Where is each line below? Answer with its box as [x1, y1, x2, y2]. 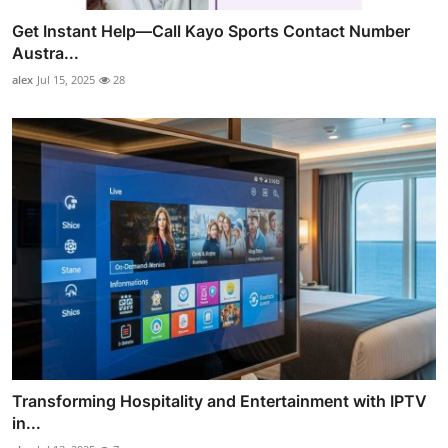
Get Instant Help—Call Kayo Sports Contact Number [12, 20, 410, 41]
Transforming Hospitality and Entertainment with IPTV [12, 391, 427, 412]
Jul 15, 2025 [37, 71, 95, 87]
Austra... [12, 42, 79, 63]
